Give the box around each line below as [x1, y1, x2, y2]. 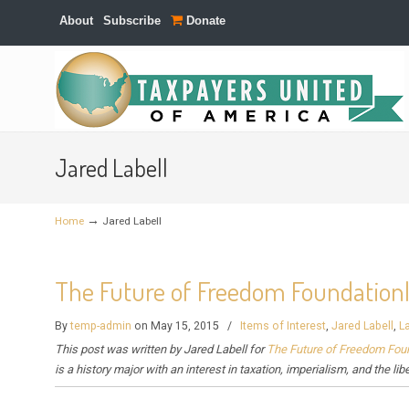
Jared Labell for [184, 342, 267, 356]
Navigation [37, 99, 99, 118]
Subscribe [103, 14, 162, 27]
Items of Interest [240, 320, 327, 332]
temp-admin [70, 320, 132, 332]
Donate [183, 14, 226, 27]
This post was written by [55, 342, 184, 356]
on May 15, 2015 [131, 320, 223, 332]
